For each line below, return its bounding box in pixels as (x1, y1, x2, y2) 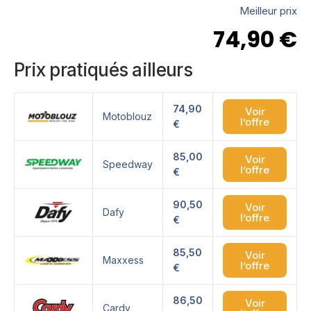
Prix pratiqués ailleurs (14, 58, 192, 81)
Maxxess (103, 254, 144, 267)
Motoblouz (103, 110, 152, 123)
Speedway (103, 158, 153, 171)
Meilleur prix (239, 3, 297, 17)
